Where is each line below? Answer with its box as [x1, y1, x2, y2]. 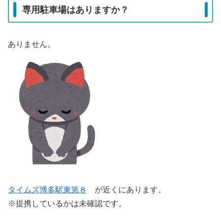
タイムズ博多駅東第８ [8, 185, 87, 194]
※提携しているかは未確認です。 [8, 199, 126, 208]
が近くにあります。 [87, 185, 166, 194]
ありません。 [8, 39, 55, 48]
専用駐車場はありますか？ [22, 4, 129, 15]
